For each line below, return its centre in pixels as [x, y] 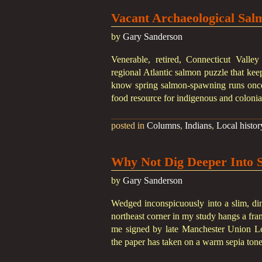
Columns [163, 125]
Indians [198, 125]
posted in [129, 125]
